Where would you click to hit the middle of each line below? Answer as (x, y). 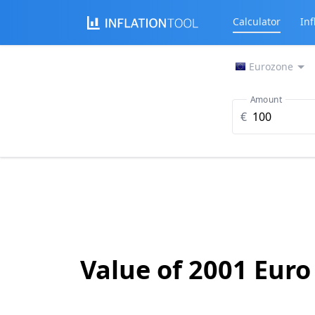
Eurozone (271, 66)
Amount (266, 99)
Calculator (257, 21)
